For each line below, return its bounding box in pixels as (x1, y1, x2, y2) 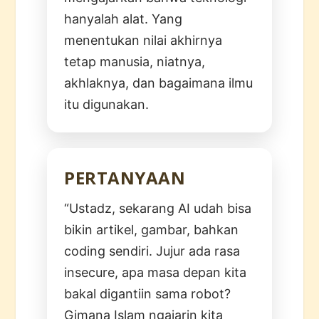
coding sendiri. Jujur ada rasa (64, 243, 241, 258)
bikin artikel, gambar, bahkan (64, 221, 239, 237)
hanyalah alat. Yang (64, 11, 183, 26)
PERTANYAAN (64, 165, 186, 189)
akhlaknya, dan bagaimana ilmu (64, 75, 253, 90)
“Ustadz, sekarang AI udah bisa (64, 200, 252, 216)
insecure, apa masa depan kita (64, 264, 247, 280)
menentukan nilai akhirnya (64, 32, 223, 48)
